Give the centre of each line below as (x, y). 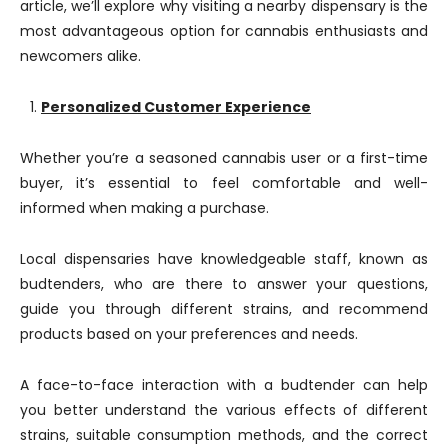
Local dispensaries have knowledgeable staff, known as (224, 259)
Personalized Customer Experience (176, 107)
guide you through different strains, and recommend (224, 309)
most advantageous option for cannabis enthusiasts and (224, 31)
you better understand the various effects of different (224, 410)
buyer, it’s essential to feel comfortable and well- (224, 183)
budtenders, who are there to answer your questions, (224, 284)
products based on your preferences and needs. (189, 334)
